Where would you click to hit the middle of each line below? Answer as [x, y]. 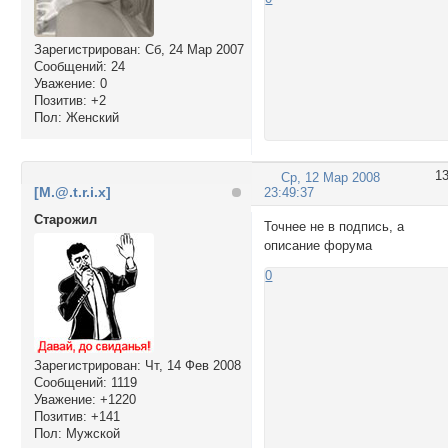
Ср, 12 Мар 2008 [331, 178]
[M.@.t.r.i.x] [72, 191]
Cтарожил [65, 219]
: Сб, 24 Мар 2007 [190, 50]
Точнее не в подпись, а [334, 227]
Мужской [90, 433]
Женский [90, 118]
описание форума [318, 246]
